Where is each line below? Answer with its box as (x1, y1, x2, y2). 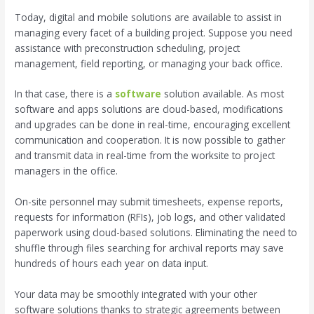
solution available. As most (164, 87, 285, 101)
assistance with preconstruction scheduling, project (15, 41, 240, 55)
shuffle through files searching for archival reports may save (15, 241, 285, 255)
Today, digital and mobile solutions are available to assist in (15, 10, 282, 24)
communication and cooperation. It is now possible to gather (15, 133, 286, 147)
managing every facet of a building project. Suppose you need (15, 25, 293, 39)
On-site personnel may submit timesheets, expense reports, (15, 195, 284, 209)
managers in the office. (15, 164, 118, 178)
